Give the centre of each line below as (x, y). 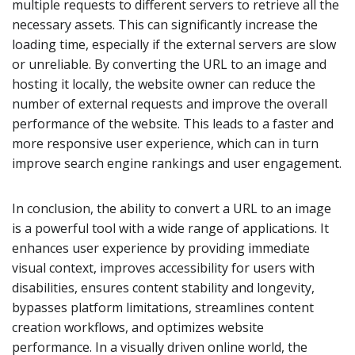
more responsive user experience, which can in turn (165, 143)
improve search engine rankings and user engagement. (177, 163)
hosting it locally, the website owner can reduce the (164, 84)
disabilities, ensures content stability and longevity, (163, 287)
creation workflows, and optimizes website (138, 327)
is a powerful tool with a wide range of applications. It (170, 228)
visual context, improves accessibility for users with (163, 267)
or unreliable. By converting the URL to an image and (169, 64)
